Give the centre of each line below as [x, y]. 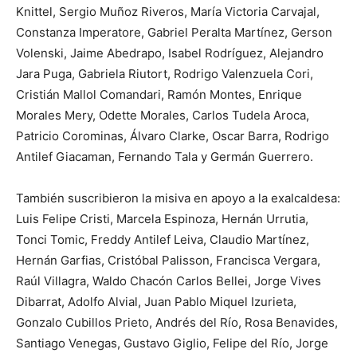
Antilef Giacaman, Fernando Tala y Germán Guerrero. [165, 157]
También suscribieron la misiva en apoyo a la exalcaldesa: [178, 198]
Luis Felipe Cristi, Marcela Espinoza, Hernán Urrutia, [162, 219]
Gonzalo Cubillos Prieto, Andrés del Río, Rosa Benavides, [177, 323]
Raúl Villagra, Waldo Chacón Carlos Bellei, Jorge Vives [169, 281]
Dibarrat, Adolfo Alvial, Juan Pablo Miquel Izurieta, [156, 302]
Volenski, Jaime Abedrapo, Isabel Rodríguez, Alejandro [170, 53]
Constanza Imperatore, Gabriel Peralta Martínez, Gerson [174, 33]
